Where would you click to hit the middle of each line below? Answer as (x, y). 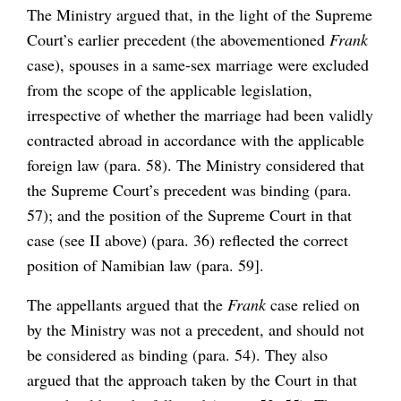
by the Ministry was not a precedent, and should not (196, 329)
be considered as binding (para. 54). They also (177, 354)
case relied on (313, 304)
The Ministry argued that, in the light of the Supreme (200, 15)
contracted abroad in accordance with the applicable (196, 140)
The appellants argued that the (127, 304)
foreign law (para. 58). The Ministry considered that (196, 165)
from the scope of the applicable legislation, (170, 90)
